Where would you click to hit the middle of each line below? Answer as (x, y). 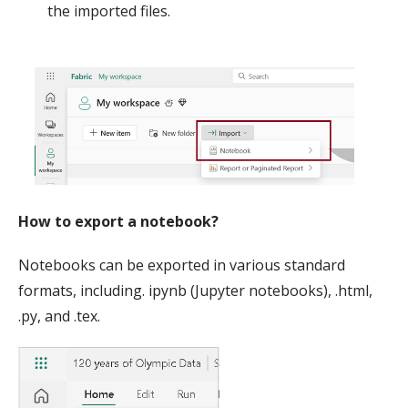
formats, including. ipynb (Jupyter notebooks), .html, (195, 291)
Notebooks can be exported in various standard (182, 265)
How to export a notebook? (118, 222)
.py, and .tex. (59, 316)
